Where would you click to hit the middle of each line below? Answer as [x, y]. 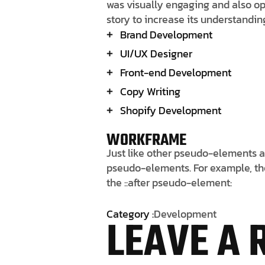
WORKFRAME [146, 140]
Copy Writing [150, 91]
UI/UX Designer [156, 53]
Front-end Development [175, 72]
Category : [130, 214]
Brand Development [166, 34]
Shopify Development [170, 110]
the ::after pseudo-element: [169, 182]
